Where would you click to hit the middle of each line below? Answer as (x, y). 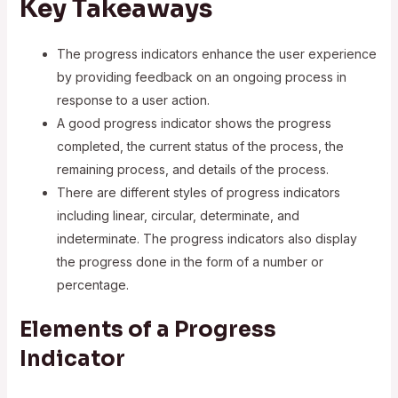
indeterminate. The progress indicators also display (207, 238)
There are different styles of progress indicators (198, 192)
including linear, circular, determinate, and (178, 215)
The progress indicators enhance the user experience (216, 53)
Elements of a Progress (147, 329)
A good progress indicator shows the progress (194, 123)
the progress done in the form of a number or (190, 261)
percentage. (92, 284)
